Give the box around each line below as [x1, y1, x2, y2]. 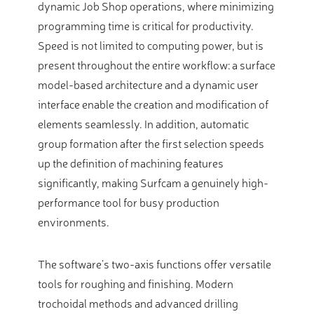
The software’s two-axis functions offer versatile [38, 256, 271, 272]
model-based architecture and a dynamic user [38, 76, 259, 93]
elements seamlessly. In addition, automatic [38, 116, 249, 132]
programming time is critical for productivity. [38, 18, 254, 34]
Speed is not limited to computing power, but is [38, 37, 264, 53]
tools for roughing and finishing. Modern [38, 275, 233, 292]
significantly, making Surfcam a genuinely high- [38, 175, 268, 191]
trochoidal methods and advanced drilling [38, 295, 238, 311]
